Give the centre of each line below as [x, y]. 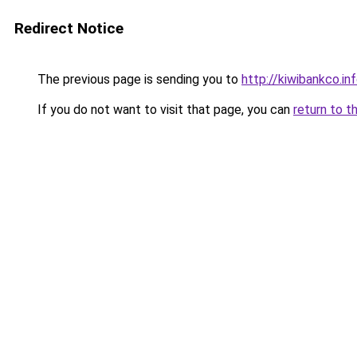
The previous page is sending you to [138, 79]
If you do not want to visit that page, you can [164, 110]
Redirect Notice [69, 28]
